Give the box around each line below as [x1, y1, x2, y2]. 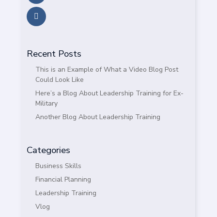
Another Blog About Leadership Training [35, 112, 160, 122]
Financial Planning [35, 175, 91, 185]
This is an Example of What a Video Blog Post [35, 65, 178, 75]
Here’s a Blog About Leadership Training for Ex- [35, 89, 184, 98]
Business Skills [35, 161, 81, 171]
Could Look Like [35, 75, 84, 85]
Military [35, 99, 58, 108]
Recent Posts [26, 47, 81, 61]
